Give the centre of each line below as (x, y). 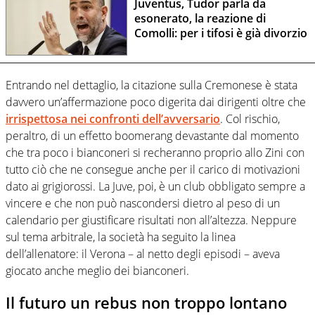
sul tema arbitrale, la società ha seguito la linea (121, 237)
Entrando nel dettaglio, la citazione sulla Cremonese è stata (152, 85)
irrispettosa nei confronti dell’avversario (113, 119)
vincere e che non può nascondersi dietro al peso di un (143, 204)
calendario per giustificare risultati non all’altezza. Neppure (151, 220)
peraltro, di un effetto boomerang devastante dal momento (152, 136)
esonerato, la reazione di (200, 19)
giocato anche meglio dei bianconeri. (97, 271)
